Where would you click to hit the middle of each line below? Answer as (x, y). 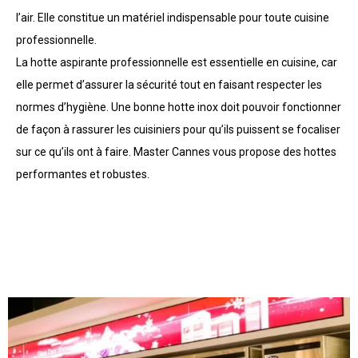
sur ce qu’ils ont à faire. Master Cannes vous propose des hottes (176, 151)
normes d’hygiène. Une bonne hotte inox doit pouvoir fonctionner (179, 107)
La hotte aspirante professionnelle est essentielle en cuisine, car (177, 62)
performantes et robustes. (83, 174)
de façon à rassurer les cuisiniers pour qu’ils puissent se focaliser (178, 129)
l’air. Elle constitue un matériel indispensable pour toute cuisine (173, 17)
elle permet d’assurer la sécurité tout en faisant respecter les (169, 84)
